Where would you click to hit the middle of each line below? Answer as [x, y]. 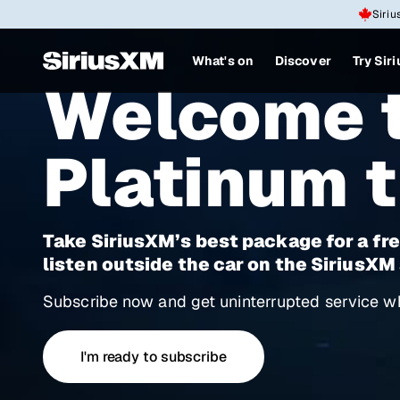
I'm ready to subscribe [154, 357]
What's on [223, 61]
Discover [303, 61]
